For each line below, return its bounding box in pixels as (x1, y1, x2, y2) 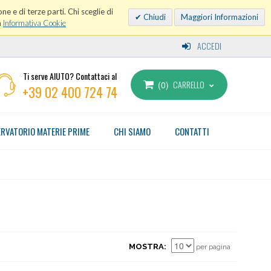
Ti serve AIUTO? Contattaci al (23, 70, 117, 82)
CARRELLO (172, 78, 204, 91)
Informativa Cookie (3, 18, 66, 28)
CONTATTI (175, 125, 209, 138)
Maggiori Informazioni (181, 12, 258, 22)
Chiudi (142, 12, 166, 22)
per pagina (194, 243, 230, 251)
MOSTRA (129, 242, 164, 251)
